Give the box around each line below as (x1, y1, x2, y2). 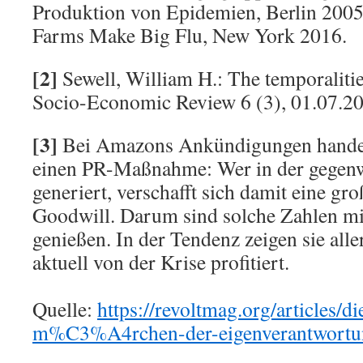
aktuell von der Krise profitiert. (32, 248, 289, 275)
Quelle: (32, 295, 97, 322)
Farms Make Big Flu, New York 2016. (32, 21, 347, 49)
